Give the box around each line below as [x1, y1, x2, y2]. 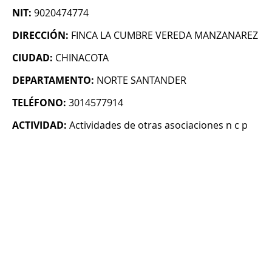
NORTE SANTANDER [97, 73, 186, 87]
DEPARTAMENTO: [12, 73, 94, 87]
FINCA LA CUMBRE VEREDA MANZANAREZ [71, 29, 258, 42]
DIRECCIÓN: [12, 29, 69, 42]
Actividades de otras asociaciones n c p [69, 118, 248, 132]
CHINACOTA [55, 51, 109, 65]
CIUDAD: [12, 51, 53, 65]
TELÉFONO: [12, 96, 66, 110]
